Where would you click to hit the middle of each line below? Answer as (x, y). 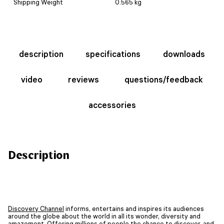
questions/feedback (164, 79)
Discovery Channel (36, 209)
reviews (83, 79)
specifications (113, 54)
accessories (112, 105)
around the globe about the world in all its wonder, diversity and (104, 216)
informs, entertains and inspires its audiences (134, 209)
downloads (184, 54)
